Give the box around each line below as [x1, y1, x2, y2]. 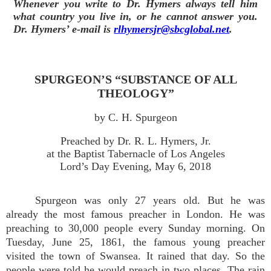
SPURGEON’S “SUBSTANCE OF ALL [34, 73, 237, 87]
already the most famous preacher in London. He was [6, 208, 265, 220]
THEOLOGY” [97, 87, 174, 100]
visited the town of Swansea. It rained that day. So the [6, 250, 265, 262]
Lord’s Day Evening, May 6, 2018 [60, 160, 211, 173]
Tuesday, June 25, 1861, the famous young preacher [6, 236, 265, 248]
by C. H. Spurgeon [94, 111, 177, 124]
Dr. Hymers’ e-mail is [13, 23, 114, 35]
